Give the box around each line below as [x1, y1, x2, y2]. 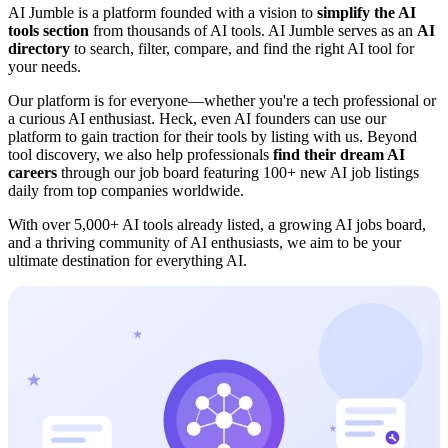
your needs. [8, 58, 81, 76]
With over [8, 216, 74, 234]
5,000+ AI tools [74, 216, 173, 234]
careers [8, 164, 57, 182]
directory [8, 40, 70, 58]
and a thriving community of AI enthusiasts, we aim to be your [8, 234, 401, 252]
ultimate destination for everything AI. [8, 252, 247, 270]
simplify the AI [317, 4, 416, 22]
